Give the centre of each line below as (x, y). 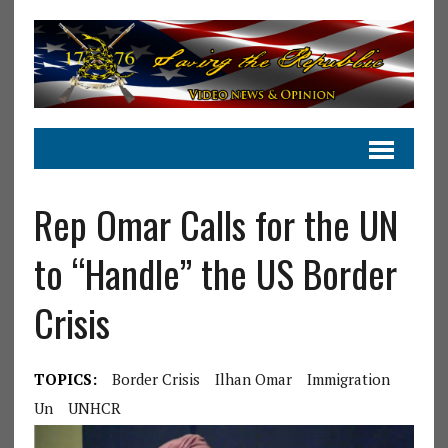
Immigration (348, 378)
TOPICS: (65, 378)
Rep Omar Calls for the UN (215, 223)
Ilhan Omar (253, 378)
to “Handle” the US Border (215, 272)
